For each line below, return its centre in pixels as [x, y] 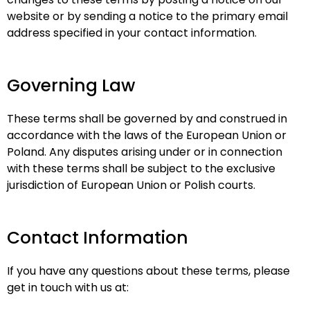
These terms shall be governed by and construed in [147, 119]
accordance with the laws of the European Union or [147, 135]
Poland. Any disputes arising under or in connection [145, 152]
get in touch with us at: [68, 288]
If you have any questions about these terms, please [148, 271]
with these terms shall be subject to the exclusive [141, 168]
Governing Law [71, 85]
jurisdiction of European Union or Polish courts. [131, 185]
